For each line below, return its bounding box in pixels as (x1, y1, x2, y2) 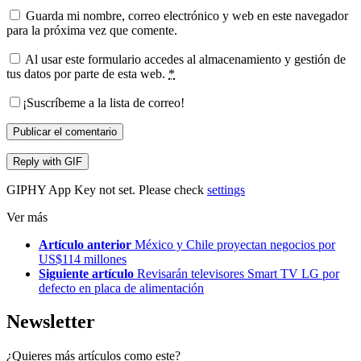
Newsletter (6, 311, 95, 333)
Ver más (6, 210, 48, 224)
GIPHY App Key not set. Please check (6, 182, 207, 197)
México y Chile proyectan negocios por (135, 237, 335, 251)
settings (207, 182, 245, 197)
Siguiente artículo (39, 266, 137, 280)
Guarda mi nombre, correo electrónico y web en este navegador (26, 8, 348, 23)
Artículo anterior (39, 237, 131, 251)
